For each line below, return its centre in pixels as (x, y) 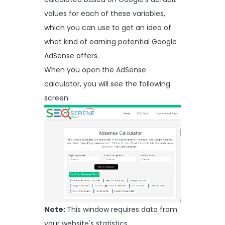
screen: (58, 98)
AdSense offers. (72, 55)
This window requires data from (122, 210)
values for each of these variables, (105, 13)
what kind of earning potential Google (110, 41)
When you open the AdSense (95, 70)
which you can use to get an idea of (108, 27)
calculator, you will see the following (107, 84)
